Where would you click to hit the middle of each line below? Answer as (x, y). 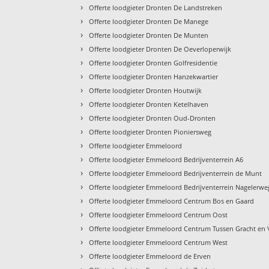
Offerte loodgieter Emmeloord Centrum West (159, 243)
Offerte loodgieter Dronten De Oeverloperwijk (160, 49)
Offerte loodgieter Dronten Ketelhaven (149, 104)
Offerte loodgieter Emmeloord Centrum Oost (159, 215)
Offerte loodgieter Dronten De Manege (149, 22)
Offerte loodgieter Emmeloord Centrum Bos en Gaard (172, 201)
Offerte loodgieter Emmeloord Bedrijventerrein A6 (166, 160)
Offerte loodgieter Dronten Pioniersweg (150, 132)
